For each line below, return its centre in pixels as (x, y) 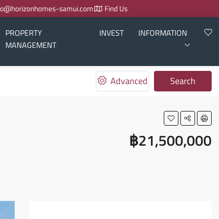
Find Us (116, 9)
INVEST (111, 33)
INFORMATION (163, 33)
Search (183, 81)
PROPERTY (24, 33)
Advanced (128, 81)
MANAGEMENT (31, 45)
